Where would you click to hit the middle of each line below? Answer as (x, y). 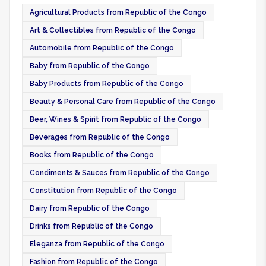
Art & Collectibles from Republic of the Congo (113, 30)
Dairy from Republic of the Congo (90, 208)
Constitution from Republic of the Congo (103, 191)
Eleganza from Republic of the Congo (97, 244)
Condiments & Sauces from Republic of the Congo (120, 173)
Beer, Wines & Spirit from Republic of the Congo (115, 119)
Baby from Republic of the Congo (90, 66)
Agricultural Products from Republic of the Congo (118, 12)
